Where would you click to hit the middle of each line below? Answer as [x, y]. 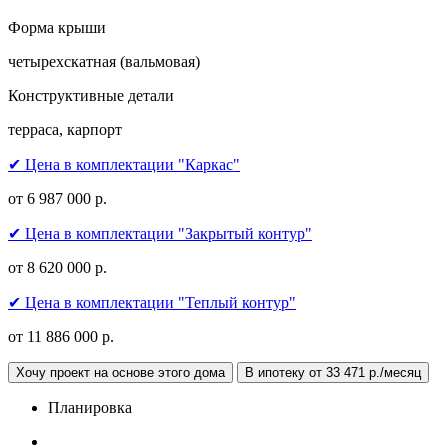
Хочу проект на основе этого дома [120, 373]
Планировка [90, 408]
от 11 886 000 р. [61, 337]
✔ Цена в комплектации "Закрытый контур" [160, 234]
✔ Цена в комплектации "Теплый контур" [152, 303]
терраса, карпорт [65, 130]
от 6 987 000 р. [57, 199]
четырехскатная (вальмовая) [104, 62]
